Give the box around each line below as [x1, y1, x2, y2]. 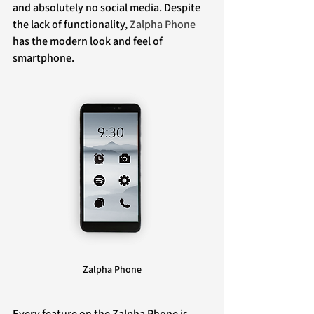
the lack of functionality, [13, 17, 130, 32]
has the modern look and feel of [13, 34, 165, 48]
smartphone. [13, 50, 74, 65]
